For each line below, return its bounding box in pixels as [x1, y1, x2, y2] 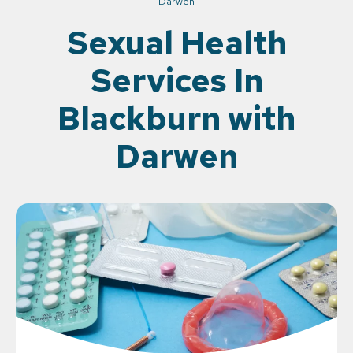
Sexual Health [66, 21, 287, 65]
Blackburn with [58, 97, 295, 140]
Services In [90, 59, 263, 102]
